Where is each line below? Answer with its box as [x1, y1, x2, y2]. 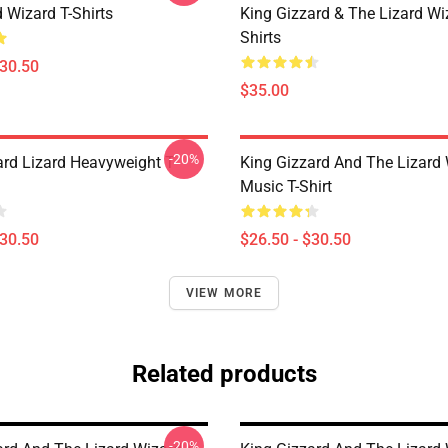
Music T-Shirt [240, 177, 332, 196]
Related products [131, 360, 317, 388]
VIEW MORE [185, 286, 263, 300]
